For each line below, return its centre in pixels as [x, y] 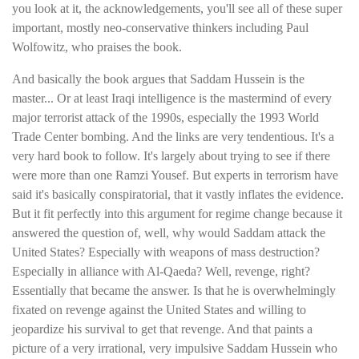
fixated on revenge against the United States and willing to [159, 310]
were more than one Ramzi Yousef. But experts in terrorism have [175, 175]
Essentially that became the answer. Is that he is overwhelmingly [174, 291]
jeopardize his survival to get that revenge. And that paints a [162, 329]
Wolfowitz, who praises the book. [97, 46]
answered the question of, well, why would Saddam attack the [169, 233]
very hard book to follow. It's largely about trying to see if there [171, 156]
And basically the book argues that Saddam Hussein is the [158, 79]
